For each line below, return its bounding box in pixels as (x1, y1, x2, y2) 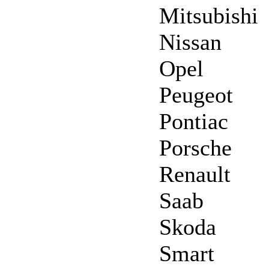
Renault (159, 161, 231, 187)
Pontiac (159, 108, 228, 134)
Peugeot (159, 82, 233, 107)
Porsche (159, 134, 232, 160)
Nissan (159, 29, 222, 55)
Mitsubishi (159, 2, 258, 28)
